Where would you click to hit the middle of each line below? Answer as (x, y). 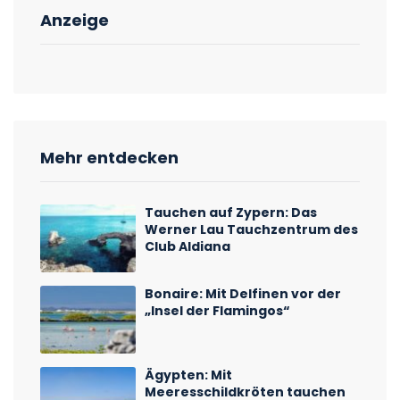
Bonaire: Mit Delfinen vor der (243, 294)
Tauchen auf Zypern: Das (231, 212)
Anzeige (75, 20)
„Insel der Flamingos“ (218, 311)
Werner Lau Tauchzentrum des (252, 229)
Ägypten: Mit (189, 375)
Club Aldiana (188, 246)
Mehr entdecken (109, 157)
